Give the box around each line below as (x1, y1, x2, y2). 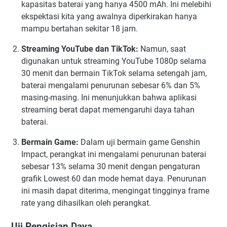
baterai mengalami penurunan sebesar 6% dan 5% (21, 81, 200, 91)
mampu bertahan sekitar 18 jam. (21, 24, 138, 34)
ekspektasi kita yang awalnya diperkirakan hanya (21, 12, 197, 22)
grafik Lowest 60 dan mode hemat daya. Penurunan (21, 174, 206, 184)
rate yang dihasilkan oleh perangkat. (21, 198, 151, 208)
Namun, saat (138, 44, 186, 54)
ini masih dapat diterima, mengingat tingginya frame (21, 186, 209, 196)
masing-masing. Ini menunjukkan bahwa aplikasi (21, 93, 197, 103)
